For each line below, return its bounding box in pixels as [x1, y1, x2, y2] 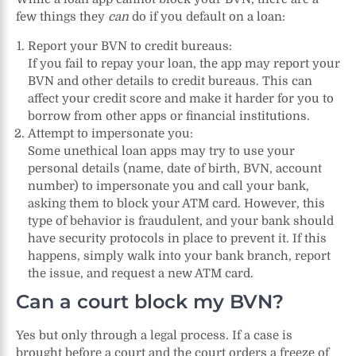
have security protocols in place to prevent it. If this [28, 231, 327, 246]
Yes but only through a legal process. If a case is [16, 327, 292, 342]
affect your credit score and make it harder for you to [28, 91, 334, 106]
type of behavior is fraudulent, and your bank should [28, 214, 334, 229]
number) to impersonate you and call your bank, [28, 179, 309, 194]
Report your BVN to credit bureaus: [28, 39, 232, 54]
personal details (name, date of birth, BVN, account [28, 161, 322, 176]
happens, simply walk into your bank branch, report [28, 249, 331, 264]
